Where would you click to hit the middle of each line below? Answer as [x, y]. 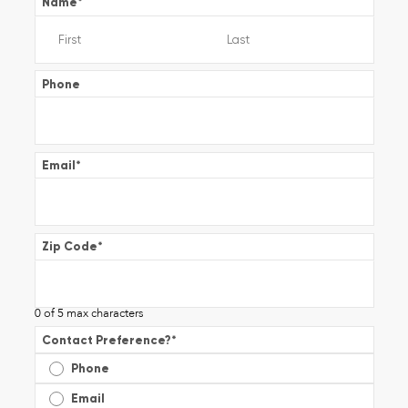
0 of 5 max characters [89, 313]
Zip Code [69, 247]
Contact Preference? [106, 340]
